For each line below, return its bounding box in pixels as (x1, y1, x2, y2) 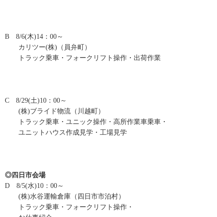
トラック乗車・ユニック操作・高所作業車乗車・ (5, 118, 168, 126)
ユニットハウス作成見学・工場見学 (5, 129, 127, 137)
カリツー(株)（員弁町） (5, 44, 91, 51)
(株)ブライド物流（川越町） (5, 108, 105, 115)
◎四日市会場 (5, 171, 46, 179)
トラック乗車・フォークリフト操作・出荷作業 (5, 54, 161, 62)
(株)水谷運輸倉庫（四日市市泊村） (5, 193, 125, 201)
